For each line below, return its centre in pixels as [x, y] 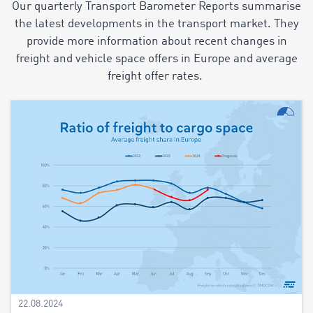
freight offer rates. [156, 77]
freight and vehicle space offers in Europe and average [156, 59]
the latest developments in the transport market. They [156, 24]
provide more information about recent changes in [156, 42]
